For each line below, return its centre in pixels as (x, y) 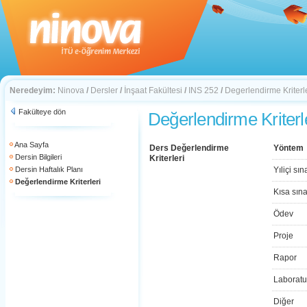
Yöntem (288, 148)
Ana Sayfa (32, 145)
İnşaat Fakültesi (153, 90)
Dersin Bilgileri (38, 157)
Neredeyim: (33, 90)
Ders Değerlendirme (189, 148)
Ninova (71, 90)
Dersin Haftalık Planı (49, 169)
